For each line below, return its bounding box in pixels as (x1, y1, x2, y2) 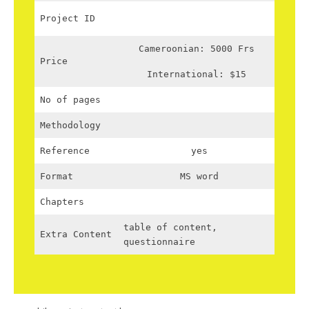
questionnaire (123, 237, 195, 248)
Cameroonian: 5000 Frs (138, 43, 255, 54)
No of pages (40, 94, 101, 106)
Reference (40, 146, 90, 157)
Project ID (40, 13, 95, 24)
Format (40, 171, 73, 182)
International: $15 (146, 69, 246, 80)
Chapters (40, 197, 84, 208)
